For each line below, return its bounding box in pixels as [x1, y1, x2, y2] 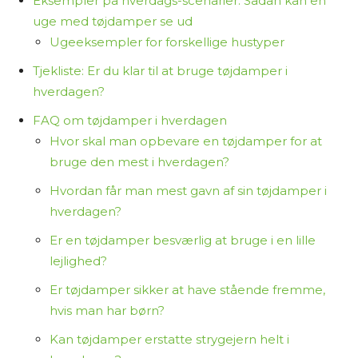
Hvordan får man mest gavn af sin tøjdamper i [50, 183, 327, 198]
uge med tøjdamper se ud [33, 14, 193, 29]
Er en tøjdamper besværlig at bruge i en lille [50, 233, 316, 248]
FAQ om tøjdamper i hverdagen [33, 113, 227, 128]
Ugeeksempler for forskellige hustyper [50, 34, 284, 50]
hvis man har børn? [50, 303, 165, 318]
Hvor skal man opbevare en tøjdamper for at [50, 133, 322, 149]
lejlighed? [50, 253, 107, 268]
